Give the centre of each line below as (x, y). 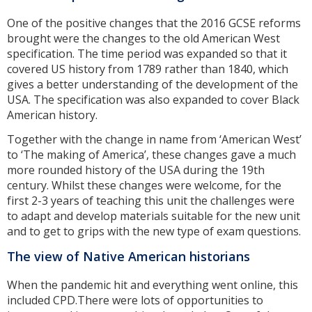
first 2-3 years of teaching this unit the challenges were (151, 200)
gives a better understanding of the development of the (153, 85)
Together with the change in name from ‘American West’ (154, 139)
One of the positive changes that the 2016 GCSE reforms (154, 23)
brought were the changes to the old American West (143, 39)
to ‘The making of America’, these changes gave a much (151, 154)
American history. (52, 115)
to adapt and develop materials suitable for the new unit (154, 216)
